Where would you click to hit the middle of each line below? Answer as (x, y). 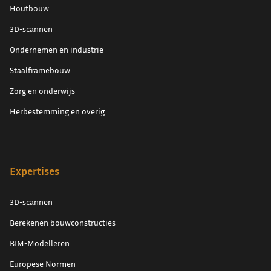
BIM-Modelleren (40, 243)
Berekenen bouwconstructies (63, 222)
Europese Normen (43, 263)
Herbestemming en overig (57, 111)
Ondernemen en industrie (57, 49)
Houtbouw (29, 8)
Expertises (34, 171)
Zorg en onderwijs (42, 90)
